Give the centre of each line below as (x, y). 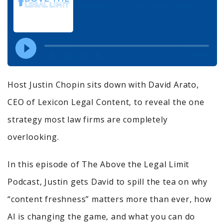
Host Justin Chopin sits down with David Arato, (103, 85)
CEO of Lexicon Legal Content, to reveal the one (106, 102)
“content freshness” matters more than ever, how (110, 199)
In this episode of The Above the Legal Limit (99, 165)
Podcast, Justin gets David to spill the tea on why (108, 182)
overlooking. (33, 137)
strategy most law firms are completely (88, 120)
